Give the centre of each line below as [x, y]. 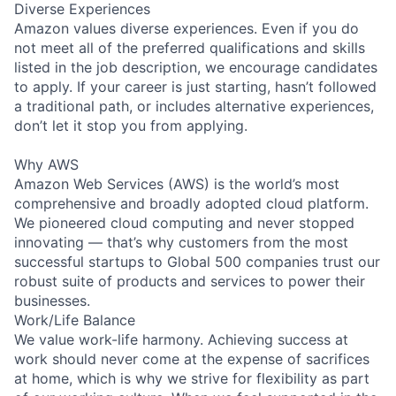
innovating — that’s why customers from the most [181, 242]
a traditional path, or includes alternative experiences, [194, 106]
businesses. [52, 300]
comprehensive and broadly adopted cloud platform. [191, 203]
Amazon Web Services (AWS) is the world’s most [177, 183]
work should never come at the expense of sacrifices [192, 358]
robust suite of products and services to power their [190, 281]
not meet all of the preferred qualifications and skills [190, 47]
